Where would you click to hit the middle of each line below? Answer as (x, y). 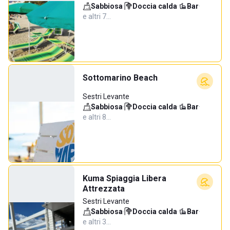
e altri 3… (97, 222)
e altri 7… (97, 16)
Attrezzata (104, 189)
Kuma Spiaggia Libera (124, 178)
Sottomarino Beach (120, 78)
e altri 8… (97, 117)
